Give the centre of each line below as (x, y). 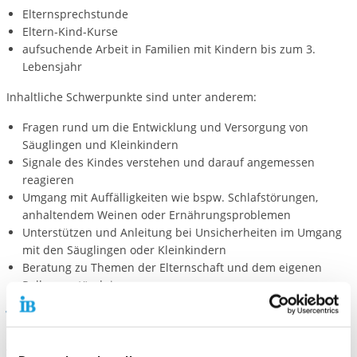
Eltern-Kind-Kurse (70, 32)
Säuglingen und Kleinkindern (100, 145)
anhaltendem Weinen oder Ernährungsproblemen (156, 215)
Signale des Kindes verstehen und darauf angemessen (168, 163)
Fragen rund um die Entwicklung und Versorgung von (165, 127)
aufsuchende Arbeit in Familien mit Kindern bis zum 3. (169, 49)
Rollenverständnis (70, 285)
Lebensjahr (52, 67)
